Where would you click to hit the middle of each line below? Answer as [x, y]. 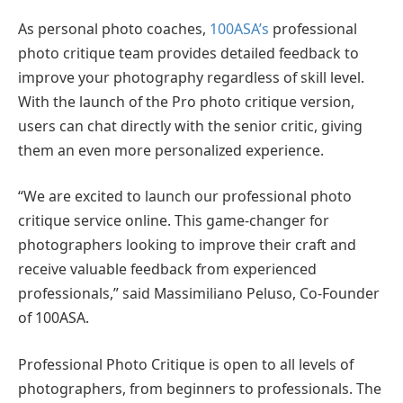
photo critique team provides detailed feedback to [188, 53]
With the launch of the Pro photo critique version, [186, 101]
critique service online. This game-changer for [174, 221]
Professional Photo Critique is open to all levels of [186, 364]
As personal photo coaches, [114, 28]
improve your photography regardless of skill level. [191, 77]
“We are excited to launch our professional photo [185, 197]
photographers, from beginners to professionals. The [200, 388]
